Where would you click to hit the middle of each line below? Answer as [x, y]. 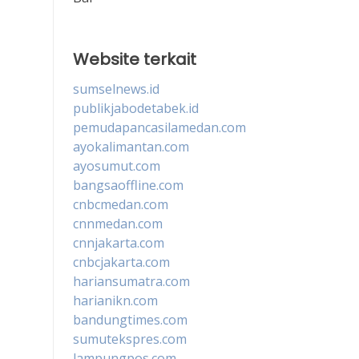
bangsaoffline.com [128, 185]
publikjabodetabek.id [136, 108]
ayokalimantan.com [131, 146]
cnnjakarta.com [119, 242]
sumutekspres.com [130, 339]
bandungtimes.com [130, 319]
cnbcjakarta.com [121, 262]
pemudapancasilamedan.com [159, 127]
